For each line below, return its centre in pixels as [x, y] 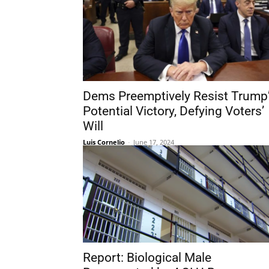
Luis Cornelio [104, 142]
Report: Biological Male [147, 258]
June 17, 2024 [154, 142]
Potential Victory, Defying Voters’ [174, 111]
